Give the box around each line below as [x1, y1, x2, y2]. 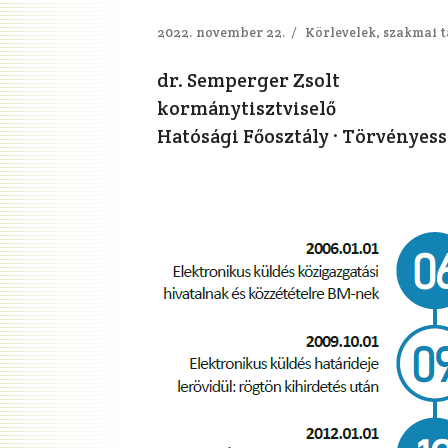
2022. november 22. [157, 24, 286, 41]
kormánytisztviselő [157, 96, 336, 120]
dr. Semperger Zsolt [157, 68, 340, 92]
